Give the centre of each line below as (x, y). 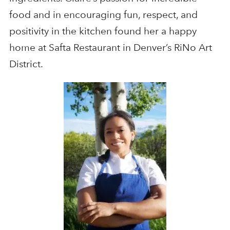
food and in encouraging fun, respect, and (103, 15)
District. (26, 64)
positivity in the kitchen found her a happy (103, 31)
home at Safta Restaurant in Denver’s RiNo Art (110, 48)
